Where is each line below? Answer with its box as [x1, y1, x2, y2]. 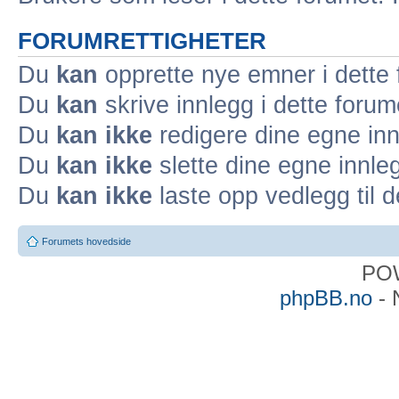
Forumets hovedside [42, 236, 131, 247]
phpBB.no [279, 286, 372, 310]
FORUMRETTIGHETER [18, 28, 266, 53]
